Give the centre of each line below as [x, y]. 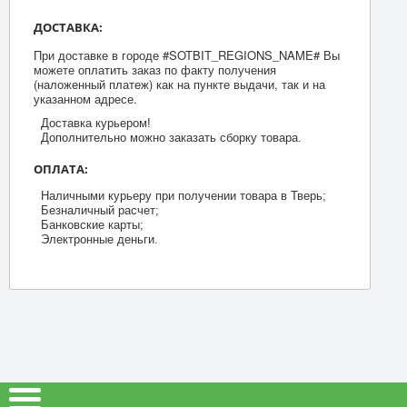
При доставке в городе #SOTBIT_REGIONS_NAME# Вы [186, 55]
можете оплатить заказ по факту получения [154, 69]
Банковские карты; [92, 224]
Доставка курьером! [95, 123]
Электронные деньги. [99, 239]
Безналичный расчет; [99, 210]
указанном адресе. [85, 98]
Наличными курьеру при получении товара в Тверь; [183, 195]
